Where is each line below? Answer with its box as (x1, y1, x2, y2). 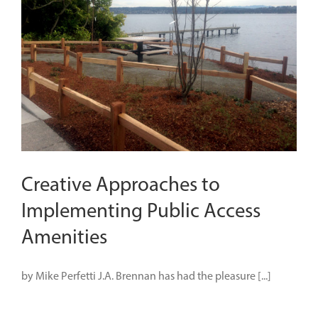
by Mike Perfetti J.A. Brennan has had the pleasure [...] (21, 271, 271, 283)
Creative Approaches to (21, 175, 220, 196)
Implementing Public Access (21, 202, 261, 222)
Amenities (21, 228, 107, 248)
